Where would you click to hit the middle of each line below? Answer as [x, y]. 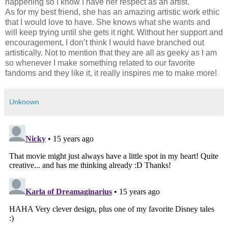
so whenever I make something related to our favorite [100, 63]
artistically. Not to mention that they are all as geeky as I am [111, 53]
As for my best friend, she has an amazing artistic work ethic [112, 12]
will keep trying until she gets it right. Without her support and [114, 33]
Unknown [24, 102]
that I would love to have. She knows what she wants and [108, 22]
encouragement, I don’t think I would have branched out [105, 43]
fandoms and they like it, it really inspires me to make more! [111, 73]
